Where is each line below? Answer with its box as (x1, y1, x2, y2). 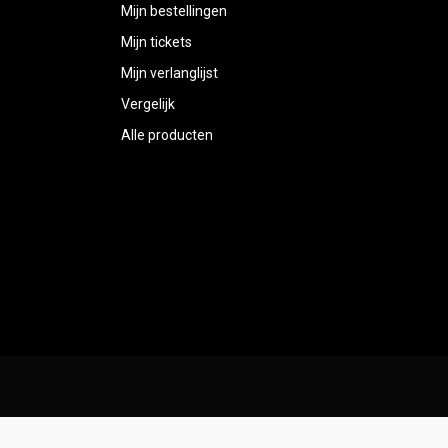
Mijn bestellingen (121, 2, 227, 19)
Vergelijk (121, 95, 175, 112)
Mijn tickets (121, 33, 192, 50)
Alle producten (121, 126, 213, 143)
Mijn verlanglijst (121, 64, 218, 81)
